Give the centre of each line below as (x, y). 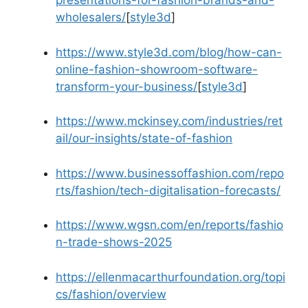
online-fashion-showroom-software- (157, 69)
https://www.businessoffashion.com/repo (170, 173)
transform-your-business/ (126, 86)
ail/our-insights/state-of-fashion (144, 138)
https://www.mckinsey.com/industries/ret (169, 121)
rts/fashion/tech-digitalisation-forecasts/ (168, 190)
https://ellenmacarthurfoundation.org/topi (170, 277)
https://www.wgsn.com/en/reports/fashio (169, 225)
